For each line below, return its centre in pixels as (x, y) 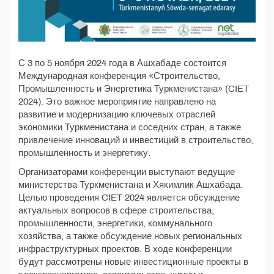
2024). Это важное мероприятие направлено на (117, 101)
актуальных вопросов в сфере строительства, (116, 210)
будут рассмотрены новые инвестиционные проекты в (133, 261)
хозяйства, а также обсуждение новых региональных (130, 236)
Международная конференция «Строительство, (119, 76)
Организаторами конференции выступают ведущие (127, 172)
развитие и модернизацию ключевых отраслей (117, 114)
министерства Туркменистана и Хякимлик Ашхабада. (131, 184)
